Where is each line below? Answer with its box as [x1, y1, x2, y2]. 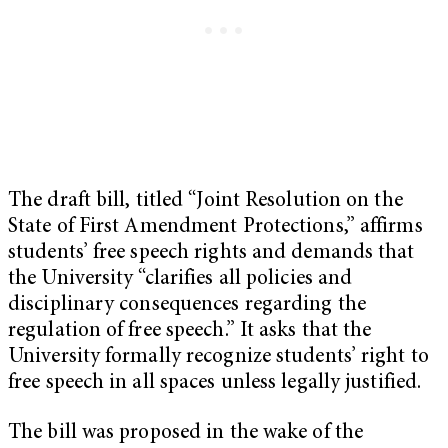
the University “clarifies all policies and [8, 268, 353, 290]
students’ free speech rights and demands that [8, 242, 415, 264]
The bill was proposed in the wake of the [8, 422, 364, 444]
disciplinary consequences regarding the [8, 294, 366, 316]
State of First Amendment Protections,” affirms [8, 216, 423, 238]
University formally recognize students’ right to [8, 346, 429, 368]
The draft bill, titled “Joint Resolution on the [8, 190, 403, 212]
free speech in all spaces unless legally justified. [8, 372, 427, 394]
